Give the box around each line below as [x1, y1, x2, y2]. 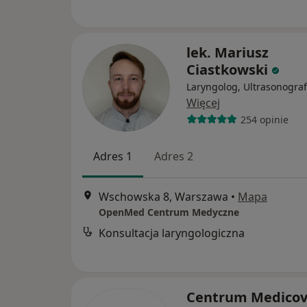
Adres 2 [154, 149, 193, 164]
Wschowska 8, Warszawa [99, 189, 228, 205]
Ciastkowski [186, 60, 268, 79]
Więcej [186, 95, 220, 110]
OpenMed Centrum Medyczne [99, 206, 239, 219]
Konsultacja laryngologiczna [99, 225, 245, 241]
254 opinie [240, 112, 288, 126]
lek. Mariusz [186, 43, 269, 62]
